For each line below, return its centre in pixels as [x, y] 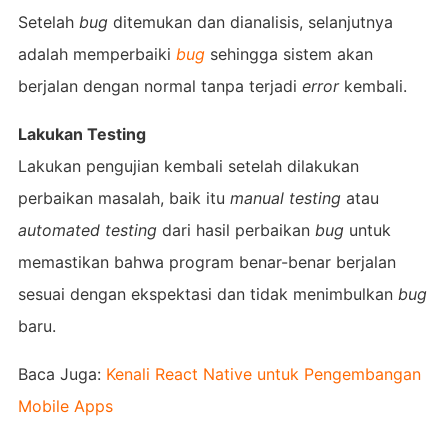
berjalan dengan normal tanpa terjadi [157, 85]
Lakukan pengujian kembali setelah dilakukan [188, 165]
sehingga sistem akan [291, 53]
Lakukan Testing [81, 133]
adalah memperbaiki [96, 53]
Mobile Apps [65, 405]
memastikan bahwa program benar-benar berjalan [206, 261]
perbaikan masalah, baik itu [123, 197]
